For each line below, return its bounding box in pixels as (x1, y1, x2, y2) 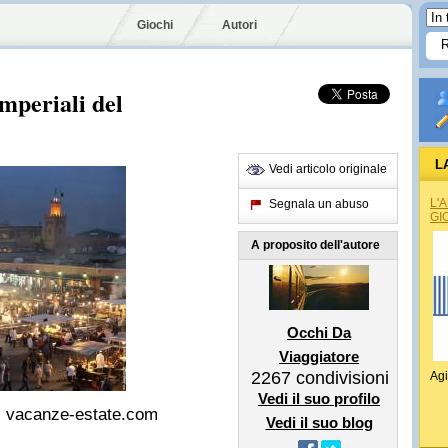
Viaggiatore (279, 348, 359, 365)
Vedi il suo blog (265, 414, 373, 431)
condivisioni (291, 368, 389, 388)
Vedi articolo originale (269, 162, 387, 176)
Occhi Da (287, 324, 351, 341)
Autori (222, 18, 257, 32)
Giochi (137, 18, 173, 32)
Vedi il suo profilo (258, 390, 380, 407)
